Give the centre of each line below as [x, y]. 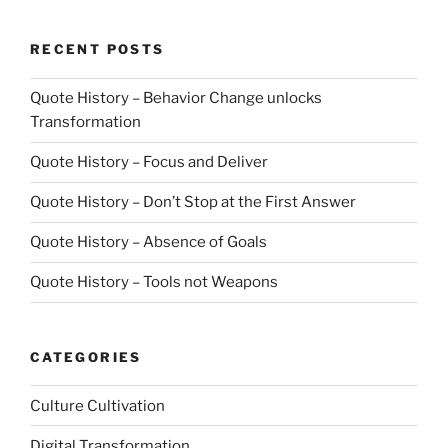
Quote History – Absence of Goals [148, 242]
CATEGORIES [86, 356]
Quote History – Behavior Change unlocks [176, 98]
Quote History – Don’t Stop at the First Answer [193, 202]
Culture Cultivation [97, 405]
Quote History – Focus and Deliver [149, 162]
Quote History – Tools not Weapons [154, 282]
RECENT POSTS [97, 49]
